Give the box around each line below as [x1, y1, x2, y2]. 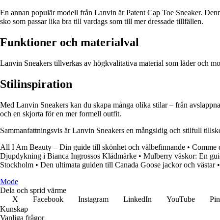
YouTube [166, 195, 195, 204]
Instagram [78, 195, 109, 204]
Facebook [33, 195, 63, 204]
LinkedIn [123, 195, 152, 204]
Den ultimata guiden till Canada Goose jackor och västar [40, 161, 215, 169]
